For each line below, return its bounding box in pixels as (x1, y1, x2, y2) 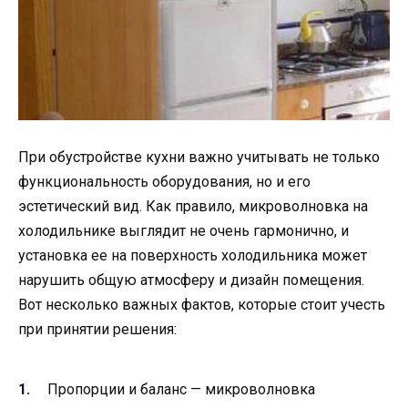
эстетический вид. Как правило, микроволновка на (18, 198, 368, 216)
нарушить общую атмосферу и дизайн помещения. (18, 271, 364, 290)
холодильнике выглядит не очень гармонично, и (18, 222, 349, 240)
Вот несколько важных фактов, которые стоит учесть (18, 296, 385, 314)
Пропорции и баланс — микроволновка (47, 380, 315, 398)
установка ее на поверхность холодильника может (18, 247, 367, 265)
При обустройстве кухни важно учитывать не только (18, 148, 380, 167)
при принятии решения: (18, 321, 177, 339)
